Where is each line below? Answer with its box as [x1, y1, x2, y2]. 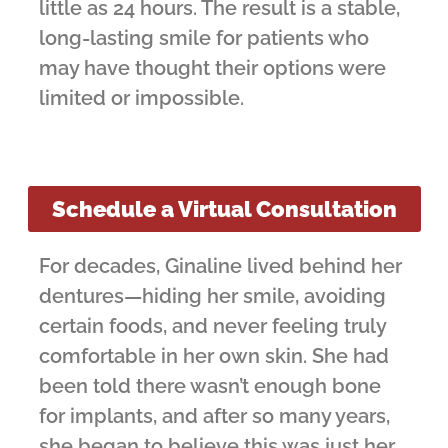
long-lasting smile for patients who [39, 26, 369, 50]
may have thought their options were [39, 56, 386, 80]
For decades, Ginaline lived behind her [39, 254, 402, 279]
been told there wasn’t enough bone [39, 374, 381, 399]
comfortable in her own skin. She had [39, 344, 389, 369]
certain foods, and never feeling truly [39, 314, 386, 339]
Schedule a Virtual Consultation [51, 196, 397, 223]
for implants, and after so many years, [39, 404, 390, 429]
